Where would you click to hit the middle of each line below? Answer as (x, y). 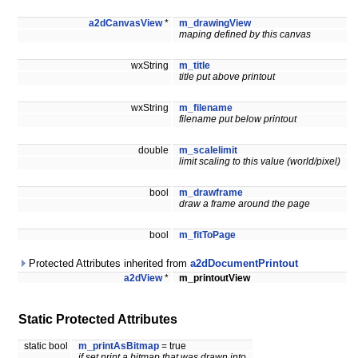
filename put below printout (238, 119)
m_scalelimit (208, 151)
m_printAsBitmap (119, 346)
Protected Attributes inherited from (108, 264)
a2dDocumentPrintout (244, 264)
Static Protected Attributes (98, 320)
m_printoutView (215, 278)
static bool (47, 346)
